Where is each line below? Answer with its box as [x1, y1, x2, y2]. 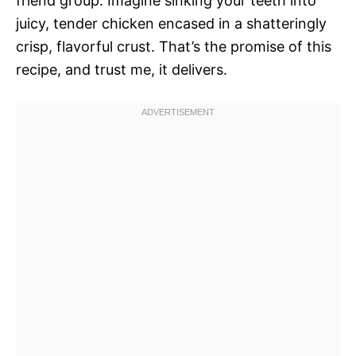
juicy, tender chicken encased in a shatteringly [16, 15, 327, 32]
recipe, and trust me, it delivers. [16, 61, 227, 78]
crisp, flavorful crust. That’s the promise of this [16, 38, 331, 55]
